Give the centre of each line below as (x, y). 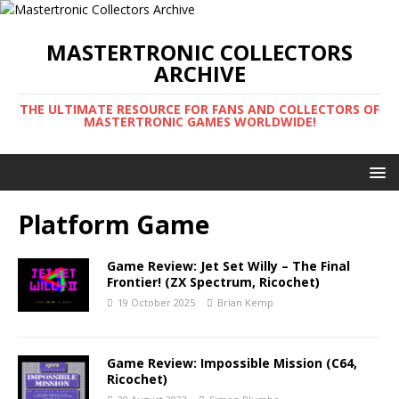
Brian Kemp (245, 302)
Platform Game (114, 224)
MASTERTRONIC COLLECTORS (199, 52)
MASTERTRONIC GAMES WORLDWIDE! (199, 122)
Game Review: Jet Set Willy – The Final (228, 266)
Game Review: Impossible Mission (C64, (232, 363)
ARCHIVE (199, 73)
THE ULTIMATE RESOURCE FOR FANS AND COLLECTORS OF (199, 109)
